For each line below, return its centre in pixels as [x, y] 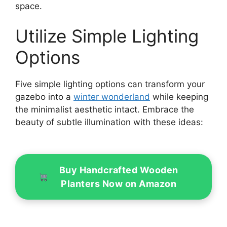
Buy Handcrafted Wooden [119, 170]
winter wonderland [112, 97]
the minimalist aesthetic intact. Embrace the [105, 110]
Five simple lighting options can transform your [110, 84]
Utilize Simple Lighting [107, 36]
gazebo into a [44, 97]
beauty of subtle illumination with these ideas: [109, 122]
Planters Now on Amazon [119, 184]
